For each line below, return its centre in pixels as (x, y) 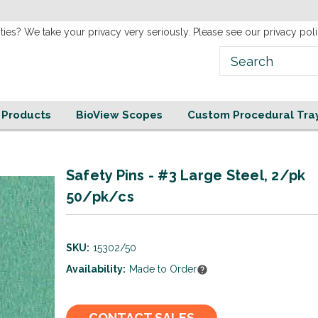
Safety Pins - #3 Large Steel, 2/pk (186, 175)
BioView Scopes (119, 115)
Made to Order (163, 269)
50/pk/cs (100, 197)
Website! (93, 11)
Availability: (95, 269)
